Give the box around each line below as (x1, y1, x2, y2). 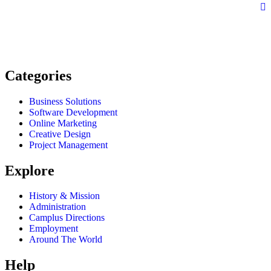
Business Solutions (29, 96, 101, 106)
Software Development (29, 106, 117, 117)
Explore (5, 162, 54, 178)
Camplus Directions (29, 212, 105, 223)
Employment (29, 223, 78, 234)
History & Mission (29, 191, 100, 201)
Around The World (29, 234, 102, 245)
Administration (29, 201, 86, 212)
